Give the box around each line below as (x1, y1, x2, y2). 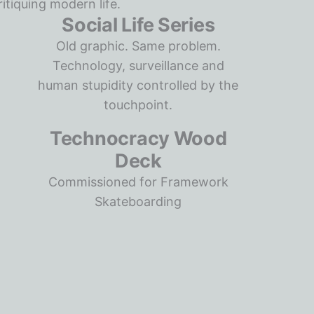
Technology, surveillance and (52, 58, 224, 73)
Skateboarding (95, 194, 182, 209)
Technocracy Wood (49, 127, 227, 150)
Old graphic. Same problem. (55, 39, 221, 53)
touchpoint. (104, 97, 173, 112)
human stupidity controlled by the (38, 78, 239, 93)
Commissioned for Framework (48, 175, 228, 189)
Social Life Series (62, 13, 215, 36)
